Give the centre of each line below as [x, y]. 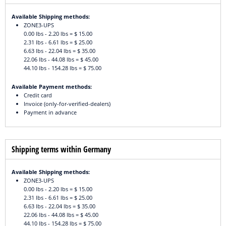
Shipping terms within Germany [61, 150]
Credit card [38, 95]
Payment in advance [50, 112]
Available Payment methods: [52, 87]
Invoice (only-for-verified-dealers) [67, 104]
